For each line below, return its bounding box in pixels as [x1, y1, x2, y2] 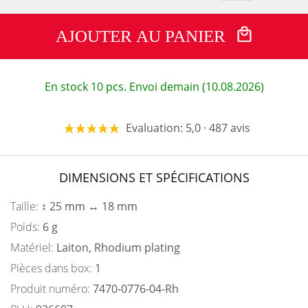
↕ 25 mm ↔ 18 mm [41, 199, 137, 214]
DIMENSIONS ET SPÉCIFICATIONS [58, 169, 250, 186]
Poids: [10, 219, 43, 234]
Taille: [10, 199, 41, 214]
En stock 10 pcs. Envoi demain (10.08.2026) [44, 79, 264, 94]
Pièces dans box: [10, 261, 95, 276]
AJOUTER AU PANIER [56, 27, 230, 45]
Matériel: [10, 240, 56, 255]
